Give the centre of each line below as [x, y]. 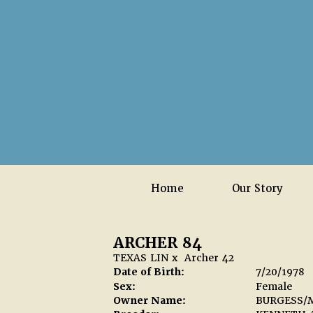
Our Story [257, 189]
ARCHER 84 [158, 243]
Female [274, 286]
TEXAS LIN [141, 258]
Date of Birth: [149, 272]
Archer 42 [209, 258]
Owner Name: [150, 300]
